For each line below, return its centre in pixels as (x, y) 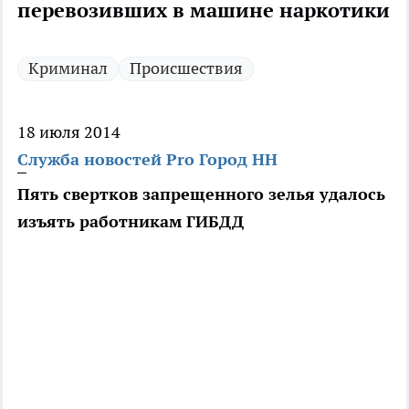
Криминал (68, 68)
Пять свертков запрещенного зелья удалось (201, 194)
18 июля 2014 (69, 132)
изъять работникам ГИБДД (131, 222)
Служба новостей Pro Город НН (147, 160)
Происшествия (186, 68)
